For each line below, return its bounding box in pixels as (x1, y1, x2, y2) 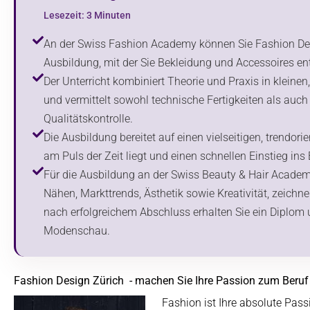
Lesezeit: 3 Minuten (44, 9, 131, 21)
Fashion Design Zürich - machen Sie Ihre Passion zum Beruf (14, 273, 309, 287)
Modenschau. (44, 224, 110, 237)
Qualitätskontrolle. (44, 111, 133, 125)
